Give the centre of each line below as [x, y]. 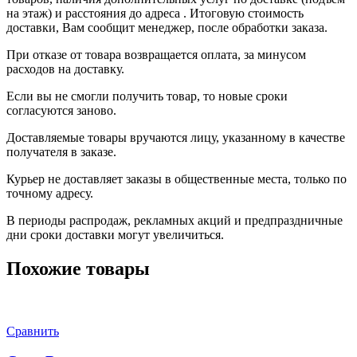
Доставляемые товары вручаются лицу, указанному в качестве [176, 137]
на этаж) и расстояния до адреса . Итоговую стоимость [155, 13]
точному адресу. [50, 193]
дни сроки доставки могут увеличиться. [115, 234]
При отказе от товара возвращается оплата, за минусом [156, 54]
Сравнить [33, 331]
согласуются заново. [61, 110]
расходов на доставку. [65, 69]
